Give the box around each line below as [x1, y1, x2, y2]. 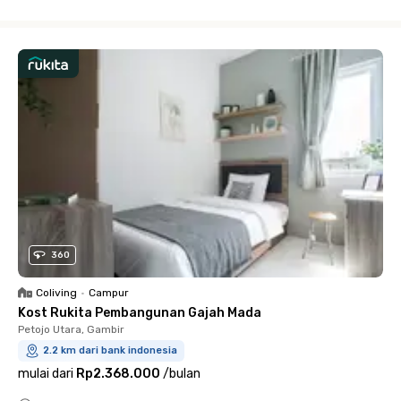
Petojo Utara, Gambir [18, 322, 124, 336]
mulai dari [18, 365, 73, 381]
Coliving [36, 286, 77, 299]
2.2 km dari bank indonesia [43, 344, 177, 356]
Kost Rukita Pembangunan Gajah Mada [18, 304, 261, 320]
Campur [89, 286, 129, 299]
